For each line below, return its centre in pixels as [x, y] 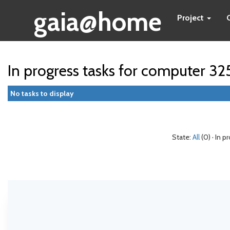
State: [182, 137]
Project [191, 18]
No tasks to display [42, 93]
